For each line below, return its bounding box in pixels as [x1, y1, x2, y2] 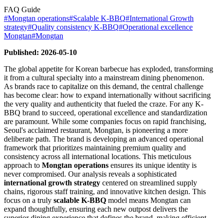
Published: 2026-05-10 [4, 48, 77, 56]
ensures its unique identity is [109, 161, 197, 169]
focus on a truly [4, 196, 54, 204]
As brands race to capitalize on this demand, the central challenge [4, 82, 203, 91]
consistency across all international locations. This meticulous [4, 152, 191, 161]
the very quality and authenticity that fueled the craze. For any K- [4, 99, 203, 108]
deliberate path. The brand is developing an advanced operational [4, 134, 203, 143]
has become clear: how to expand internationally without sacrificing [4, 91, 211, 99]
